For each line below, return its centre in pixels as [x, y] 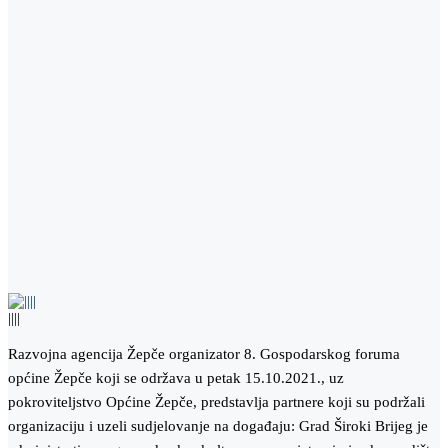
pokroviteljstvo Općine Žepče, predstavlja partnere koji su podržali [216, 402]
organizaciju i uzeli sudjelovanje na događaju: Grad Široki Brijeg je [218, 426]
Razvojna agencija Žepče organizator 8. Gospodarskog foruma [204, 354]
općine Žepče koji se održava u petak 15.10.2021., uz [176, 378]
